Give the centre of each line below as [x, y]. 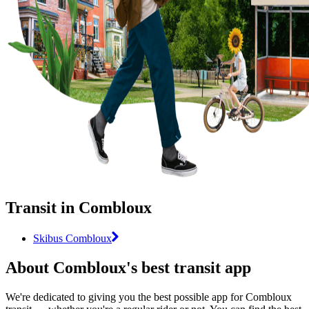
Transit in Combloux [79, 207]
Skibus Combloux [72, 238]
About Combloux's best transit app [128, 267]
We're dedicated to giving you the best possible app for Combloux [149, 297]
